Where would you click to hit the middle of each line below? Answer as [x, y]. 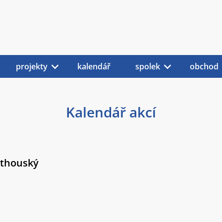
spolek [148, 66]
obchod [204, 66]
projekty [32, 66]
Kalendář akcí [111, 112]
